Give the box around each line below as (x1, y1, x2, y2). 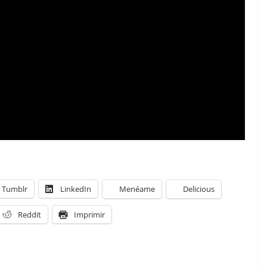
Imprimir (74, 209, 105, 220)
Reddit (18, 209, 41, 220)
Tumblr (2, 184, 27, 194)
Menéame (119, 184, 155, 194)
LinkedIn (60, 184, 91, 194)
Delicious (183, 184, 215, 194)
